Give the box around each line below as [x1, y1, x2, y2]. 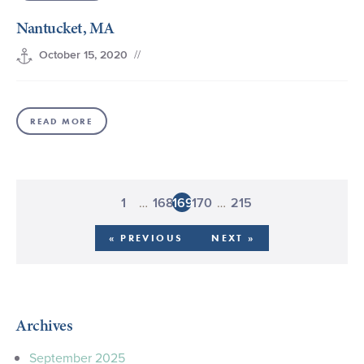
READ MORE [30, 115, 93, 127]
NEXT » [211, 232, 255, 244]
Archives [16, 314, 72, 336]
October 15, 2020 [39, 49, 128, 62]
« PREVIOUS [109, 232, 184, 244]
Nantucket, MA [16, 17, 114, 40]
